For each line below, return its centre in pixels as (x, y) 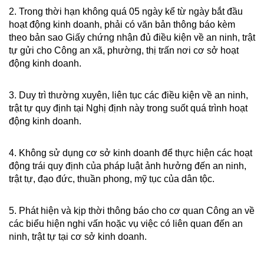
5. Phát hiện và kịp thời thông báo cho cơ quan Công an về (132, 210)
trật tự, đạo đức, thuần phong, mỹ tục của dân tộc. (112, 179)
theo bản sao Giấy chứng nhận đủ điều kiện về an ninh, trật (132, 37)
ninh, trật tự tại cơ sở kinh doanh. (78, 236)
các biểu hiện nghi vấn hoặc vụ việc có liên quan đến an (126, 223)
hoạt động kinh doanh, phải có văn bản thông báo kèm (122, 24)
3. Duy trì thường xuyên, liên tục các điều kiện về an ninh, (128, 95)
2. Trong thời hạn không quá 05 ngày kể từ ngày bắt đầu (126, 11)
